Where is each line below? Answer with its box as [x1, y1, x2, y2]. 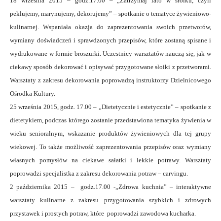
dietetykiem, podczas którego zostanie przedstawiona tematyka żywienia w [10, 116, 211, 124]
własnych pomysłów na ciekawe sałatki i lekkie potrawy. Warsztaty [10, 156, 211, 164]
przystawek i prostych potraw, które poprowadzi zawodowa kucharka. [10, 210, 196, 217]
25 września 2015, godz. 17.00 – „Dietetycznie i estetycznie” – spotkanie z [10, 103, 211, 110]
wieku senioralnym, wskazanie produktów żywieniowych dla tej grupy [10, 130, 211, 137]
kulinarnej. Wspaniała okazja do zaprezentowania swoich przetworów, [10, 23, 211, 31]
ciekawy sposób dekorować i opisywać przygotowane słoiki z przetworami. [10, 63, 211, 71]
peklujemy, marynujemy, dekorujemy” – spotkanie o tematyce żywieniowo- [10, 10, 211, 17]
